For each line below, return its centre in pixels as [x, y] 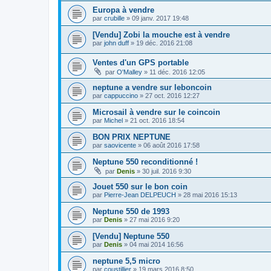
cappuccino [121, 96]
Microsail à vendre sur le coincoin [156, 113]
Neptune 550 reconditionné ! [145, 162]
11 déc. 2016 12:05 [177, 72]
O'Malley [129, 72]
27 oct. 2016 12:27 [172, 96]
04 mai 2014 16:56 [156, 245]
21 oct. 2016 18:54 [157, 121]
